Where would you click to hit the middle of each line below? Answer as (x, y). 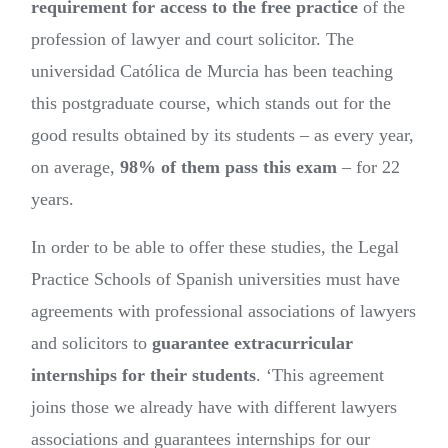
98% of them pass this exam (226, 167)
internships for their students (143, 375)
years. (52, 199)
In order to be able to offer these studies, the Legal (215, 247)
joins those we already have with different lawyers (214, 407)
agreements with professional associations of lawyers (223, 311)
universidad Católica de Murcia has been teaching (212, 71)
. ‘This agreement (320, 375)
